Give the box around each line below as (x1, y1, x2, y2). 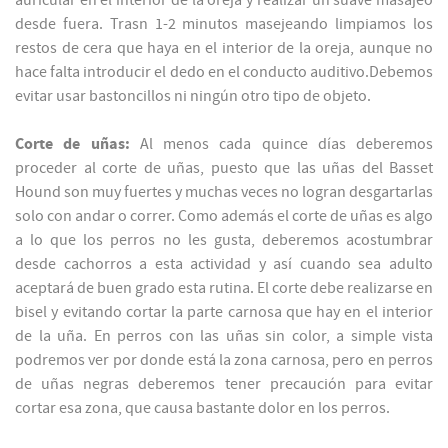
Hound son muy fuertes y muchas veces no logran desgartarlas (15, 183, 433, 202)
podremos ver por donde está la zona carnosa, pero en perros (15, 351, 433, 370)
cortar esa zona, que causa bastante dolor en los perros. (15, 399, 390, 418)
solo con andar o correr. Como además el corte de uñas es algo (15, 207, 433, 226)
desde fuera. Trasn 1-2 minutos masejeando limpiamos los (15, 15, 433, 34)
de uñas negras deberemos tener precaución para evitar (15, 375, 433, 394)
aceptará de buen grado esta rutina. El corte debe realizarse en (15, 279, 433, 298)
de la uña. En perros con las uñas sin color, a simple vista (15, 327, 433, 346)
